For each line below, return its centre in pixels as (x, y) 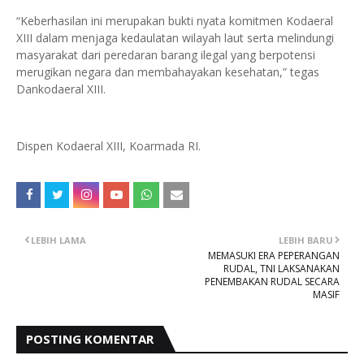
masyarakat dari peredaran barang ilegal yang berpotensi (166, 55)
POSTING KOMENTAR (90, 339)
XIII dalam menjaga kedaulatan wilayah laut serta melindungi (175, 38)
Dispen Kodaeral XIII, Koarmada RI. (108, 146)
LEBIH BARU (306, 240)
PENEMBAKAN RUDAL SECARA (272, 282)
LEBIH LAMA (58, 240)
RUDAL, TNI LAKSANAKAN (282, 269)
